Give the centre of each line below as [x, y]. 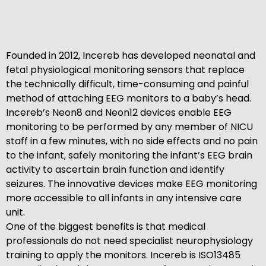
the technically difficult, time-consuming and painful [127, 84]
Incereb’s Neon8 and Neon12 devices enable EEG [119, 113]
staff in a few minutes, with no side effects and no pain [132, 141]
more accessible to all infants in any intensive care [124, 198]
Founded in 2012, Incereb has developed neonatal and [131, 56]
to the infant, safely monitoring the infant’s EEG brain [129, 155]
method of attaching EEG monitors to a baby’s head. [129, 98]
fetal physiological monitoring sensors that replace [125, 70]
